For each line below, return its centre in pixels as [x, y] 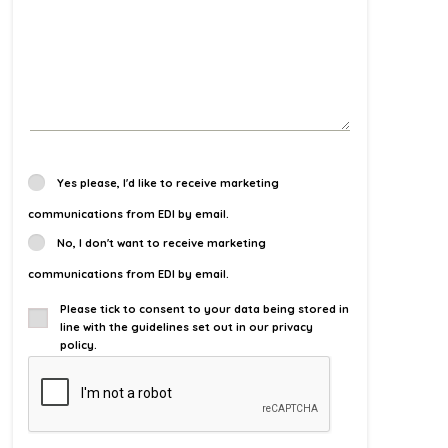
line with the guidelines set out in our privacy [187, 327]
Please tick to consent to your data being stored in [205, 309]
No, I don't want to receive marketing [161, 242]
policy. [79, 345]
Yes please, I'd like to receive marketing [167, 182]
